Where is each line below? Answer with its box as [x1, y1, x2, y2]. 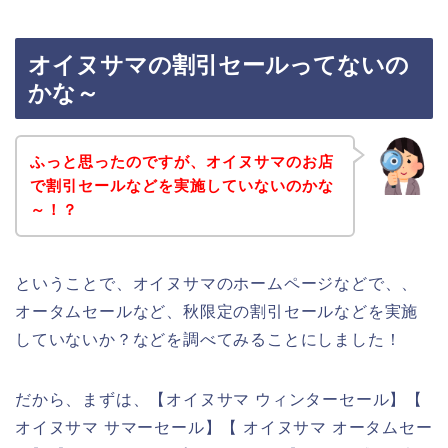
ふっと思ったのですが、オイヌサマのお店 [29, 152, 334, 170]
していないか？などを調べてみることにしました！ [15, 330, 402, 348]
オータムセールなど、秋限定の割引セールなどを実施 [15, 302, 419, 320]
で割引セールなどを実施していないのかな [29, 176, 334, 194]
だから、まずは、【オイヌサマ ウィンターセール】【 [15, 390, 423, 408]
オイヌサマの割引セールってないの [28, 52, 409, 79]
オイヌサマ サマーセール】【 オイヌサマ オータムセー [15, 418, 433, 436]
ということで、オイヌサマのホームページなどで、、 [15, 274, 419, 292]
